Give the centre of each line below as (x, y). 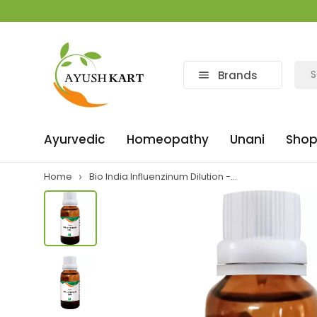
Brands (238, 75)
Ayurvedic (75, 139)
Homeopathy (168, 139)
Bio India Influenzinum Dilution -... (163, 177)
